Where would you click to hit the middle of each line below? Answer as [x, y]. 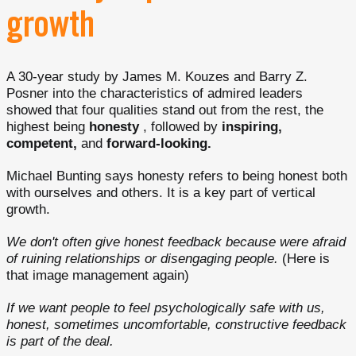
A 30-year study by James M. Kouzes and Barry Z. [157, 77]
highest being [48, 127]
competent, [42, 143]
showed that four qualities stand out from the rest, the [165, 110]
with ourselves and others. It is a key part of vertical [161, 193]
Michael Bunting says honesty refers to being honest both [177, 176]
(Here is [304, 259]
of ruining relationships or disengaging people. [142, 259]
